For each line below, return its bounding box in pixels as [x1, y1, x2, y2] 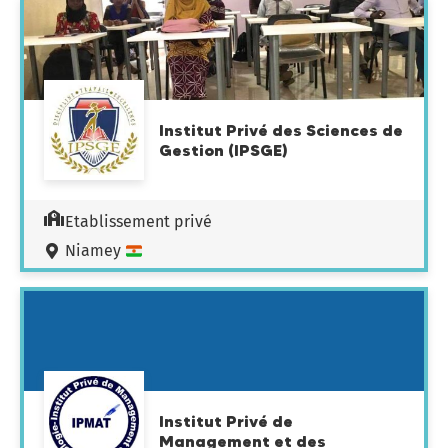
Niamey [65, 241, 125, 260]
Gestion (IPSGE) [159, 140, 288, 160]
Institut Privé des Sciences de [159, 120, 403, 140]
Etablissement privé [65, 212, 212, 231]
